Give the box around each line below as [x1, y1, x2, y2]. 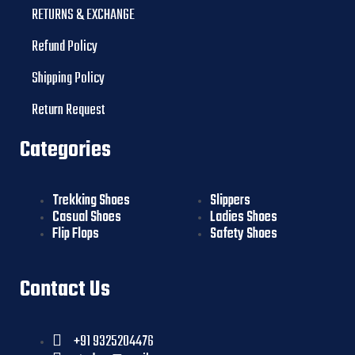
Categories [20, 132, 111, 167]
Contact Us [20, 273, 110, 307]
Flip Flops [52, 222, 100, 246]
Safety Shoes [210, 222, 278, 246]
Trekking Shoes [52, 189, 131, 212]
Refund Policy [32, 35, 97, 59]
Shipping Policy [32, 67, 105, 90]
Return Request [32, 98, 105, 122]
